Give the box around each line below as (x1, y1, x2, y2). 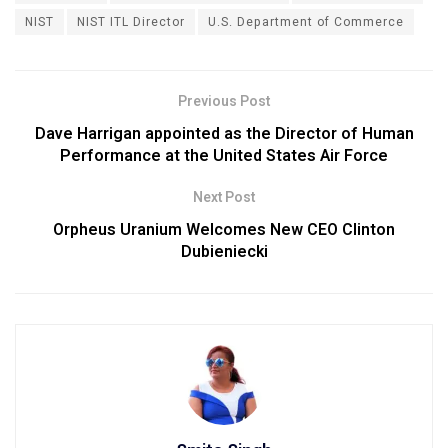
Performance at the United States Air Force (60, 143, 388, 168)
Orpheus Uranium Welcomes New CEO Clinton (53, 217, 395, 242)
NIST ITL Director (77, 12, 185, 31)
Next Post (193, 186, 255, 208)
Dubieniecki (180, 239, 268, 264)
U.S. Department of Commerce (208, 12, 404, 31)
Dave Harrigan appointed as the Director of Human (34, 121, 414, 146)
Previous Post (178, 90, 270, 112)
